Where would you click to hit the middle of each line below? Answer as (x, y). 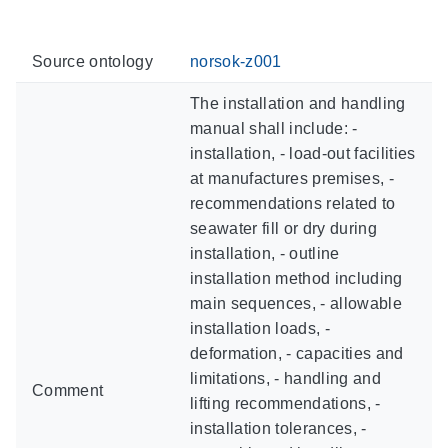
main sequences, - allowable (296, 303)
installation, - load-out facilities (303, 153)
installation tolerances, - (278, 428)
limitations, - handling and (285, 378)
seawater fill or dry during (283, 228)
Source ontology (92, 61)
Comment (68, 390)
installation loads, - (260, 328)
